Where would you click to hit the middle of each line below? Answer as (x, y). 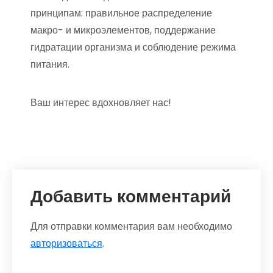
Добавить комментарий (131, 197)
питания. (50, 65)
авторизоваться (66, 244)
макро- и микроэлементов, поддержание (123, 30)
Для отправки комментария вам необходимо (131, 227)
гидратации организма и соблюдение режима (133, 48)
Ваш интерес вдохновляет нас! (101, 103)
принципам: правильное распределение (121, 13)
